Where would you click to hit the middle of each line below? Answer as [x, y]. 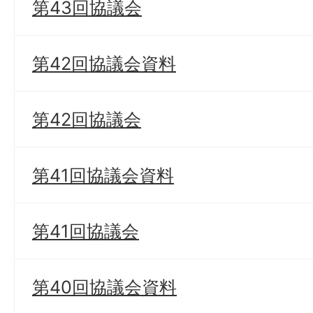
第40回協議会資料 [104, 287]
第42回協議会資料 [104, 63]
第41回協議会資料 [103, 175]
